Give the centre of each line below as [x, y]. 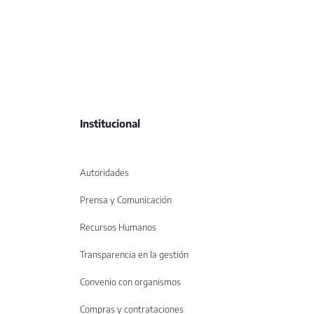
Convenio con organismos [130, 281]
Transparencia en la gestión [134, 254]
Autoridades [104, 172]
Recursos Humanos [118, 227]
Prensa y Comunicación [126, 199]
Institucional [110, 123]
